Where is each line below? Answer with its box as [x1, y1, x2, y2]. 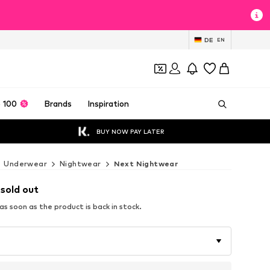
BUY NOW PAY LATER [96, 127, 165, 135]
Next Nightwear [113, 159, 178, 168]
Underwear [4, 159, 48, 168]
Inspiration [87, 99, 129, 108]
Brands [44, 99, 72, 108]
